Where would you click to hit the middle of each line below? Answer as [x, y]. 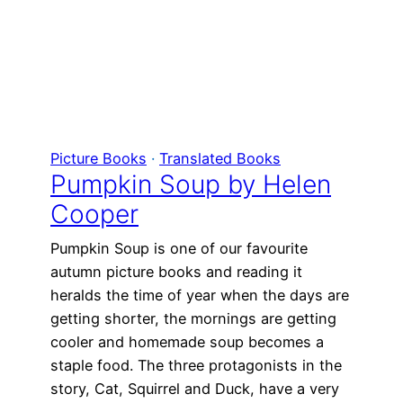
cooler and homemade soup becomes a [187, 342]
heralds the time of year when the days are [200, 296]
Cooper [94, 215]
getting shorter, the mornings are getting [193, 319]
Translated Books [220, 159]
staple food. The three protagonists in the [196, 366]
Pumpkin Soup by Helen [191, 185]
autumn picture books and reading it [176, 272]
